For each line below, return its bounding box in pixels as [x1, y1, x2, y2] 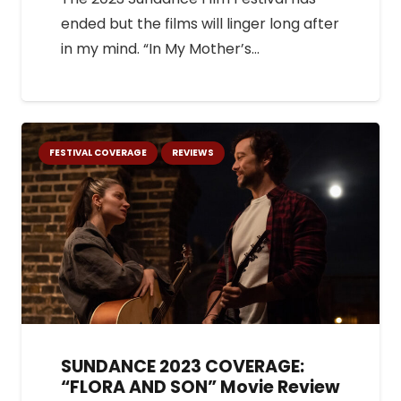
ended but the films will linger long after [61, 13, 339, 35]
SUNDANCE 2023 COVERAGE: [61, 354, 304, 380]
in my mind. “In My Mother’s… [61, 38, 260, 60]
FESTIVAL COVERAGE [49, 146, 148, 160]
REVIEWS [172, 146, 215, 160]
